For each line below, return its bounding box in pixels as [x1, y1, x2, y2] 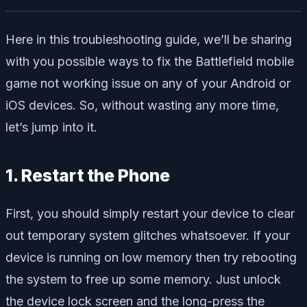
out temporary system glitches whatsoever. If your [5, 228, 290, 243]
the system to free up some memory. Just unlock [5, 272, 281, 287]
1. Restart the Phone [5, 165, 170, 186]
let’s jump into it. [5, 120, 97, 135]
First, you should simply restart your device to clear [5, 206, 295, 221]
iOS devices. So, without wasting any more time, [5, 98, 279, 113]
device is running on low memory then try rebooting [5, 250, 297, 265]
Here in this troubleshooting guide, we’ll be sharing [5, 32, 292, 47]
